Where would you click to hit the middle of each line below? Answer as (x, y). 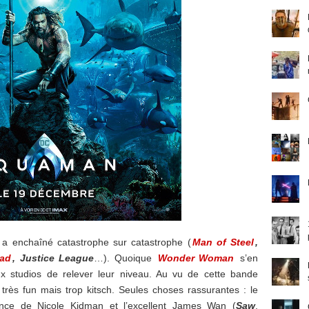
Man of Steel (223, 242)
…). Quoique (125, 258)
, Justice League (53, 258)
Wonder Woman (196, 258)
